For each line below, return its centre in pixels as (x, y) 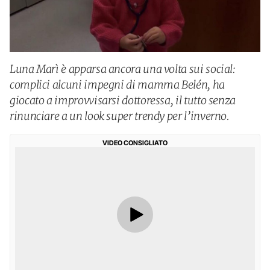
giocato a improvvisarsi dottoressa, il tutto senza (123, 100)
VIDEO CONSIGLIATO (135, 143)
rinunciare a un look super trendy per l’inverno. (120, 116)
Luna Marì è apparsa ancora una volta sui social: (123, 69)
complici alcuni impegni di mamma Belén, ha (117, 85)
